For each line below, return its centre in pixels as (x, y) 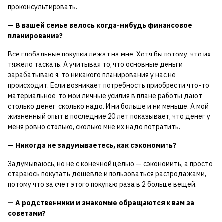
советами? (27, 213)
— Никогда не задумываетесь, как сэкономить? (92, 145)
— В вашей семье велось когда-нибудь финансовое (100, 26)
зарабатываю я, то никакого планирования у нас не (92, 75)
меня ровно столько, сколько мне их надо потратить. (94, 127)
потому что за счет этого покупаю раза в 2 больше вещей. (102, 185)
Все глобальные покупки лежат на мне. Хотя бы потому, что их (109, 54)
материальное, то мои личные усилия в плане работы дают (105, 96)
